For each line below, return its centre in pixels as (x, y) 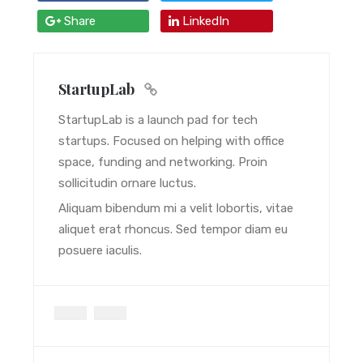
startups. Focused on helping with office (172, 141)
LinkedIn (205, 21)
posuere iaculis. (100, 251)
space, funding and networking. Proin (163, 162)
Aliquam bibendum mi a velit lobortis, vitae (176, 209)
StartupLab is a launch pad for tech (158, 120)
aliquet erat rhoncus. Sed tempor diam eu (173, 230)
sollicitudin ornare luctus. (128, 184)
